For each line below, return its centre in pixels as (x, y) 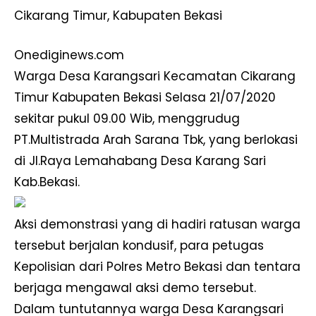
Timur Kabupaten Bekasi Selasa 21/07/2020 (145, 98)
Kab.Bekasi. (47, 182)
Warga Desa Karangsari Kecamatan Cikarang (155, 77)
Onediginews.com (69, 55)
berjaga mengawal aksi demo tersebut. (135, 288)
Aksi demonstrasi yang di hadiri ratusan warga (157, 225)
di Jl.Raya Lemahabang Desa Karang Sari (140, 161)
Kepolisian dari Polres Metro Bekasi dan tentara (157, 267)
